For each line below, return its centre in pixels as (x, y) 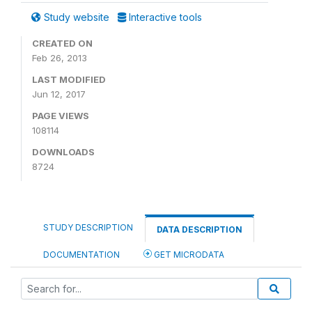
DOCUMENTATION (81, 255)
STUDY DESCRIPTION (88, 227)
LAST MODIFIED (69, 79)
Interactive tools (164, 17)
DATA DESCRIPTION (200, 229)
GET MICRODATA (188, 255)
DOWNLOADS (63, 152)
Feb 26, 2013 (60, 58)
